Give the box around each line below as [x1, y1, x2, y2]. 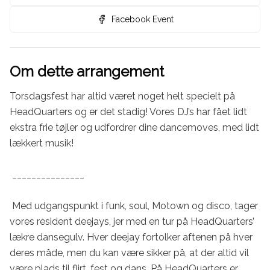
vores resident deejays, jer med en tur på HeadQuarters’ [10, 216, 254, 227]
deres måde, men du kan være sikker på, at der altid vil [10, 247, 249, 259]
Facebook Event [111, 14, 174, 24]
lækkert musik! [10, 137, 76, 149]
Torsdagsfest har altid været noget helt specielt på [10, 90, 235, 102]
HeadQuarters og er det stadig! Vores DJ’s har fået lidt [10, 106, 247, 118]
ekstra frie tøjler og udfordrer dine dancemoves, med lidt [10, 122, 259, 133]
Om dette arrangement [10, 63, 164, 80]
